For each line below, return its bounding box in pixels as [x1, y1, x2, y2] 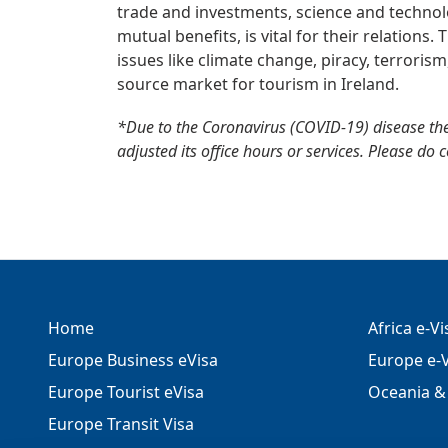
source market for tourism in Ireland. [117, 73, 399, 95]
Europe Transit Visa [48, 413, 194, 435]
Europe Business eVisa [48, 349, 218, 371]
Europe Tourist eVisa [48, 381, 204, 403]
